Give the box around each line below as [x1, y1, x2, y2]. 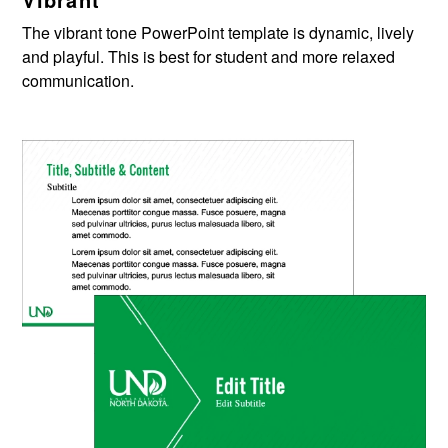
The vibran [22, 20, 99, 44]
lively [377, 20, 415, 44]
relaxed [342, 44, 396, 68]
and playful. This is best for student [22, 44, 268, 68]
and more [267, 44, 343, 68]
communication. [22, 68, 135, 92]
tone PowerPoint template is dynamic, [102, 20, 378, 44]
